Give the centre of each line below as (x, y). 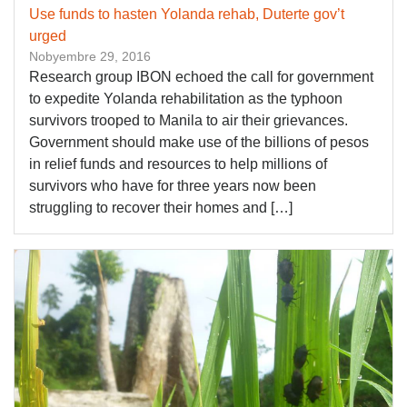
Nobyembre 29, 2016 (90, 56)
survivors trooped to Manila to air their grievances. (189, 120)
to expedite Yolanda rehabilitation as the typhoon (186, 99)
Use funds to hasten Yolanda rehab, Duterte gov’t (187, 14)
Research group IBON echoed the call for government (201, 77)
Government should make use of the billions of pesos (199, 142)
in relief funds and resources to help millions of (178, 164)
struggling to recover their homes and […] (161, 208)
